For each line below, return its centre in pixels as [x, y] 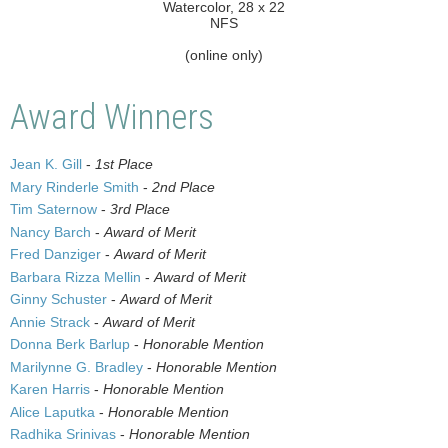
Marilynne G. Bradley [76, 366]
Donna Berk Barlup [70, 344]
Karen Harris [50, 389]
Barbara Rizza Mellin [75, 276]
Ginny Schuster [58, 299]
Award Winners [112, 117]
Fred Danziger [55, 254]
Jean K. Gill [46, 164]
